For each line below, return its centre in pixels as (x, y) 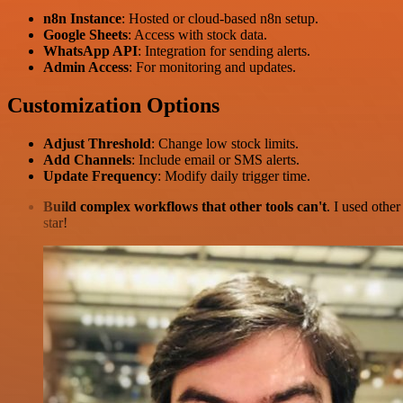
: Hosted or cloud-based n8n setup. (220, 18)
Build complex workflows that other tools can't (185, 206)
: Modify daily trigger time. (234, 175)
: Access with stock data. (197, 34)
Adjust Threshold (97, 143)
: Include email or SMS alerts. (215, 159)
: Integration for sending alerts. (224, 50)
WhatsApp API (90, 50)
